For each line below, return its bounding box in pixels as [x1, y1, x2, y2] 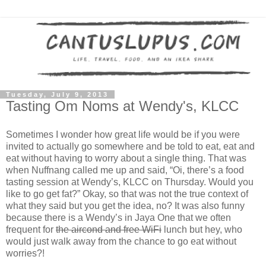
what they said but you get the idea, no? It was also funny [6, 200, 245, 211]
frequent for [6, 224, 56, 235]
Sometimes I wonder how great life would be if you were [6, 129, 240, 140]
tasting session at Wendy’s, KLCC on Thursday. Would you [6, 176, 254, 187]
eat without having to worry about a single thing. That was [6, 153, 246, 163]
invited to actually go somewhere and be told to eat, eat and [6, 141, 255, 151]
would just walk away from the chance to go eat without [6, 236, 236, 246]
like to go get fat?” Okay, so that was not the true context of [6, 188, 248, 199]
